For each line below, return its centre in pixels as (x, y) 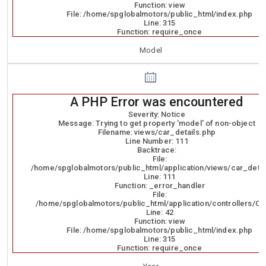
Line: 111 (160, 177)
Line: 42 (160, 213)
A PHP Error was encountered (157, 102)
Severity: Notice (157, 115)
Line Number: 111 (157, 141)
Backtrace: (157, 150)
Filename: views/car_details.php (157, 132)
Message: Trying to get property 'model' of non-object (156, 123)
